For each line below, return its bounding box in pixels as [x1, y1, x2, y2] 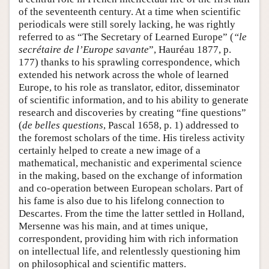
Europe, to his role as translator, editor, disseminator [19, 81, 240, 93]
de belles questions [22, 119, 103, 131]
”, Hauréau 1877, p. [149, 43, 231, 55]
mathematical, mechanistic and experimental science [19, 157, 242, 169]
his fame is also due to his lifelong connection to [19, 195, 225, 207]
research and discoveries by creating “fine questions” [19, 106, 246, 118]
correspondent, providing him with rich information [19, 232, 238, 244]
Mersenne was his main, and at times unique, [19, 220, 208, 232]
